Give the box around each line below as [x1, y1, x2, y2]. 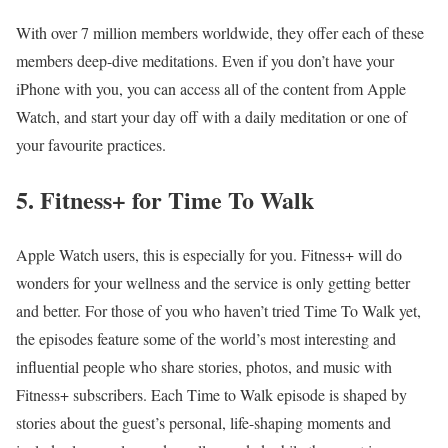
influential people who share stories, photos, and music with [16, 356, 392, 378]
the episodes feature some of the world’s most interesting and [16, 328, 396, 350]
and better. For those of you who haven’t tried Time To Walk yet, [16, 300, 421, 322]
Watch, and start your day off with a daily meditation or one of [16, 106, 407, 128]
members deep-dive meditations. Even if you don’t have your [16, 50, 394, 72]
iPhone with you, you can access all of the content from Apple [16, 78, 406, 100]
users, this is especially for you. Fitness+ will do [99, 244, 402, 266]
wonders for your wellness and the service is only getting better [16, 272, 410, 294]
